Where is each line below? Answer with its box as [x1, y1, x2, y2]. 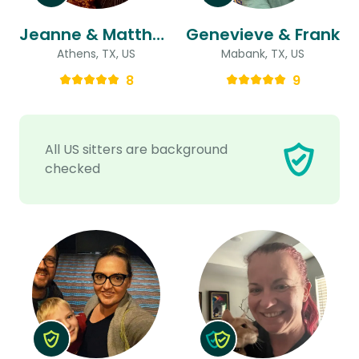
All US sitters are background [45, 139, 228, 159]
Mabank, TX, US [221, 45, 305, 62]
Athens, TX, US [57, 45, 135, 62]
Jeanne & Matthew [152, 22, 164, 46]
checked [45, 159, 100, 178]
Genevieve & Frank [186, 22, 340, 46]
